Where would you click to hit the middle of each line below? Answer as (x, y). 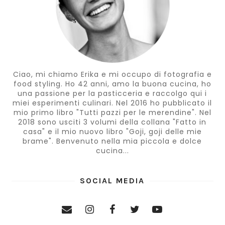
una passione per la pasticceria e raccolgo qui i (113, 93)
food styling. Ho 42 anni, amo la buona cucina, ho (112, 84)
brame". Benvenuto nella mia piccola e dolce (113, 141)
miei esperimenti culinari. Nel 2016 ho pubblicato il (113, 103)
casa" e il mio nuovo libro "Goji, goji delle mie (112, 131)
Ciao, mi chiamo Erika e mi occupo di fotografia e (112, 74)
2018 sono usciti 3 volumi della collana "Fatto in (113, 122)
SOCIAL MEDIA (113, 180)
